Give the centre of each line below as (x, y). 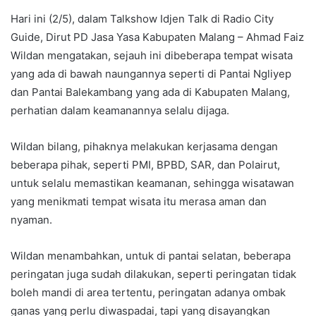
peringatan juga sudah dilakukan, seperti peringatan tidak (153, 274)
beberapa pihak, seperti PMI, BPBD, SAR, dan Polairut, (145, 164)
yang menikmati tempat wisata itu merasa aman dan (139, 201)
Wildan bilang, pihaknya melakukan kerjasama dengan (144, 146)
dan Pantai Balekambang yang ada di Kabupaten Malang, (150, 92)
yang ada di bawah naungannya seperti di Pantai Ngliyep (151, 73)
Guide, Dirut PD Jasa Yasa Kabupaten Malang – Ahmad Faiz (157, 37)
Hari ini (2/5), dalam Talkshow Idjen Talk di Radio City (142, 18)
